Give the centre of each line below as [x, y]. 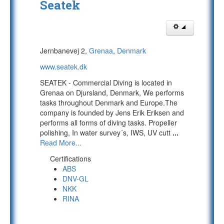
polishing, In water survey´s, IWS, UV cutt [106, 132]
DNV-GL [75, 178]
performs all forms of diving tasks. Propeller [108, 122]
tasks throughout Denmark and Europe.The [109, 102]
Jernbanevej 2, [64, 50]
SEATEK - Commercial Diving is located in [106, 82]
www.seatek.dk [63, 66]
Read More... [61, 142]
